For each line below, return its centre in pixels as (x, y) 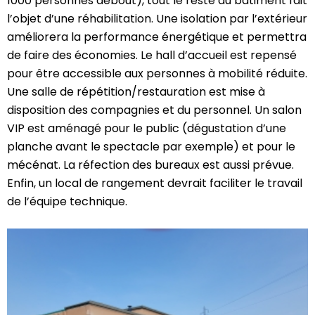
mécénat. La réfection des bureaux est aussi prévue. (150, 165)
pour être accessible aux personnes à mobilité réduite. (157, 74)
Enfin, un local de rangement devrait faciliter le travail (155, 184)
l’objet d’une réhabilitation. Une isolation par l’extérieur (157, 19)
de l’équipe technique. (67, 202)
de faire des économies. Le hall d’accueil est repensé (152, 56)
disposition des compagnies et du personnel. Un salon (154, 110)
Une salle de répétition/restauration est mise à (136, 92)
